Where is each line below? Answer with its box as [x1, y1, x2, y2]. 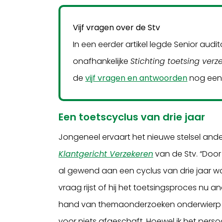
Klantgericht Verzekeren [58, 148, 154, 160]
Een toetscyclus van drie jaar [58, 110, 206, 124]
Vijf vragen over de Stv [73, 21, 161, 33]
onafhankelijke [73, 55, 131, 67]
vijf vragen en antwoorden [85, 72, 188, 84]
